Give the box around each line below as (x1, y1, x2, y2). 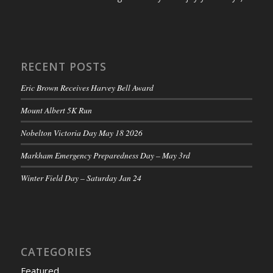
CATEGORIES (20, 244, 92, 260)
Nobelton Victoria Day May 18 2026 (20, 127, 143, 139)
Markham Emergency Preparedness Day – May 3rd (20, 149, 190, 161)
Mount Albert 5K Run (20, 104, 92, 116)
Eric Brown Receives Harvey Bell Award (20, 82, 154, 94)
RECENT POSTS (20, 59, 107, 74)
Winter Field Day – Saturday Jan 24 (20, 172, 141, 184)
